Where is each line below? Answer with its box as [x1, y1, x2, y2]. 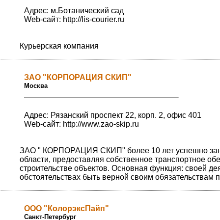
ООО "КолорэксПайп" [24, 204, 109, 213]
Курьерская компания [20, 42, 99, 51]
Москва [24, 82, 48, 90]
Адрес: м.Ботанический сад [24, 6, 124, 15]
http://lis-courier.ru [63, 15, 124, 24]
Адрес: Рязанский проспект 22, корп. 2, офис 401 [24, 111, 201, 120]
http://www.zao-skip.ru [63, 120, 139, 129]
